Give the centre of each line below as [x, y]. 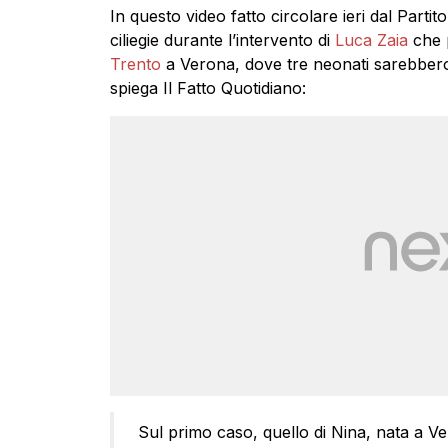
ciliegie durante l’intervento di [222, 40]
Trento [135, 64]
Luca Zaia [371, 40]
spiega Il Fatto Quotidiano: [207, 88]
